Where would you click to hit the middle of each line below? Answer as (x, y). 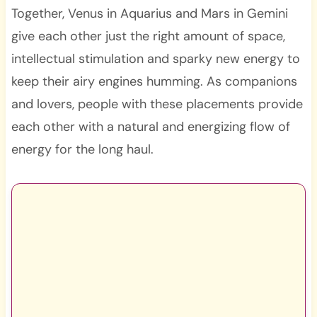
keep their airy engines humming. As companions (154, 81)
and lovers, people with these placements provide (157, 104)
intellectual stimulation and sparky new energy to (155, 58)
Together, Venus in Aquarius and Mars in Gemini (149, 13)
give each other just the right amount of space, (148, 36)
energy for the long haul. (82, 149)
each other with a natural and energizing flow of (150, 126)
